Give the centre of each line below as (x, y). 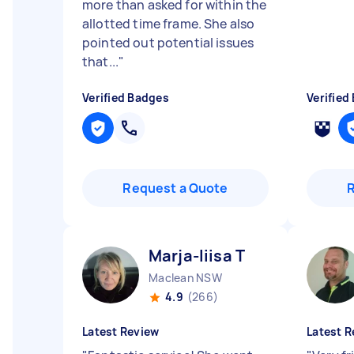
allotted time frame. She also (169, 24)
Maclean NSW (185, 278)
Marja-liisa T (197, 256)
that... (101, 62)
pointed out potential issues (168, 43)
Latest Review (121, 331)
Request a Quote (175, 188)
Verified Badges (126, 98)
